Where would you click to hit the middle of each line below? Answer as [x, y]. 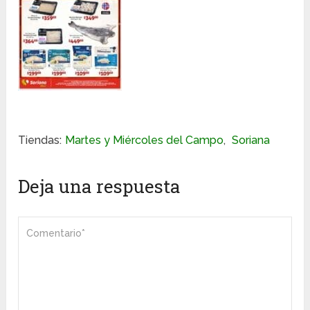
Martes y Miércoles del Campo [145, 140]
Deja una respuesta [100, 186]
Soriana [251, 140]
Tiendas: [40, 140]
